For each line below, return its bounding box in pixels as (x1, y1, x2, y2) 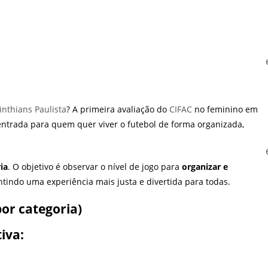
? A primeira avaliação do (66, 103, 169, 115)
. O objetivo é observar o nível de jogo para (8, 161, 182, 173)
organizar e (182, 161, 228, 173)
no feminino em (192, 103, 258, 115)
